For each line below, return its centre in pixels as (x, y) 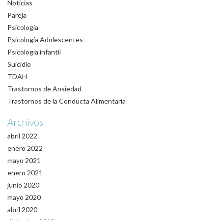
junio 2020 (23, 185)
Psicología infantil (34, 52)
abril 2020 (22, 209)
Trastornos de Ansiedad (44, 88)
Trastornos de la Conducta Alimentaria (67, 101)
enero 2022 (25, 148)
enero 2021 (25, 172)
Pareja (17, 15)
